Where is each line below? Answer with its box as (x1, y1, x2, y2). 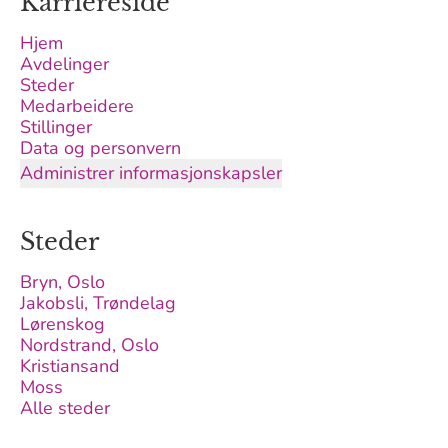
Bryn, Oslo (20, 270, 105, 294)
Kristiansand (20, 354, 120, 378)
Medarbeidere (20, 94, 134, 118)
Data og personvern (20, 136, 181, 160)
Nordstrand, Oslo (20, 333, 159, 357)
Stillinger (20, 115, 92, 139)
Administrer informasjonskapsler (20, 161, 282, 185)
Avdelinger (20, 52, 109, 76)
